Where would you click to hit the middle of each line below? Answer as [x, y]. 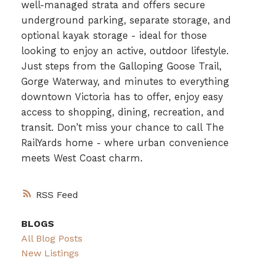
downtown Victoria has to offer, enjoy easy [122, 97]
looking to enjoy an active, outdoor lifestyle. [125, 51]
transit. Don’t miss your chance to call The [122, 128]
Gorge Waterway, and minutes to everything [125, 82]
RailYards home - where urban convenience [125, 143]
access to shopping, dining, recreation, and [123, 113]
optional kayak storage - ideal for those [114, 36]
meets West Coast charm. [82, 159]
